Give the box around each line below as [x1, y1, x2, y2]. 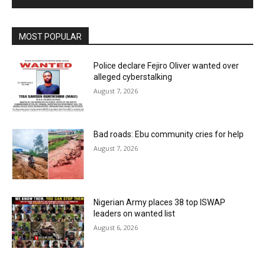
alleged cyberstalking [93, 72, 173, 82]
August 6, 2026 [93, 223, 138, 232]
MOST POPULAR [19, 32, 82, 42]
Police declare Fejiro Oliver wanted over [93, 61, 240, 71]
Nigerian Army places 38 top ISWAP [93, 198, 226, 208]
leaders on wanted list [93, 209, 176, 219]
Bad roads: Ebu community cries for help [93, 129, 244, 139]
